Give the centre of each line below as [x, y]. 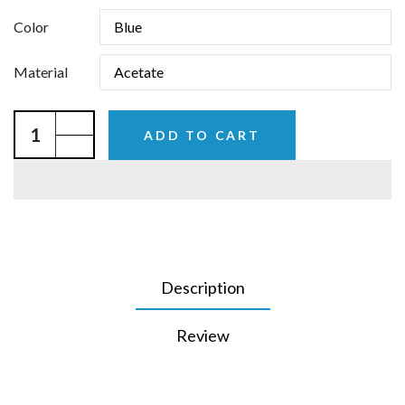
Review [202, 335]
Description [202, 287]
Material [41, 71]
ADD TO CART [202, 135]
